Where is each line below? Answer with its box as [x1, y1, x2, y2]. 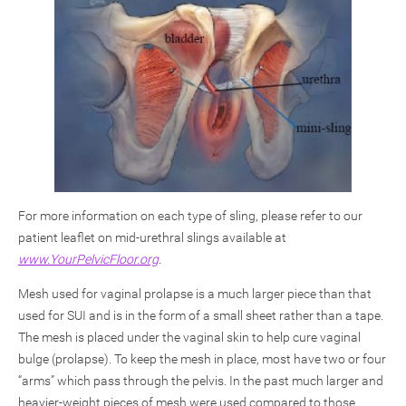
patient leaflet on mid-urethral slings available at [18, 229, 286, 245]
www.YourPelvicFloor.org [18, 251, 159, 266]
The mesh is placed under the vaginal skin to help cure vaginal [18, 329, 361, 344]
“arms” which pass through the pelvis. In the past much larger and [18, 372, 383, 388]
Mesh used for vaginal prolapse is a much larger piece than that [18, 285, 372, 301]
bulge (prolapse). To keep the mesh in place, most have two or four [18, 351, 386, 366]
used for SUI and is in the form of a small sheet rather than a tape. [18, 307, 383, 323]
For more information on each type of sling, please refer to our [18, 208, 362, 223]
